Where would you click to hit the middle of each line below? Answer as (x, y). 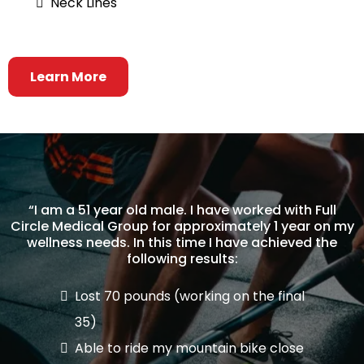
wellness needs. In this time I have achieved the (182, 243)
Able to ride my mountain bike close (189, 349)
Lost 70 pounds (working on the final (190, 297)
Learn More (68, 77)
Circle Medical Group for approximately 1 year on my (182, 227)
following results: (182, 259)
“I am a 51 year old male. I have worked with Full (182, 210)
